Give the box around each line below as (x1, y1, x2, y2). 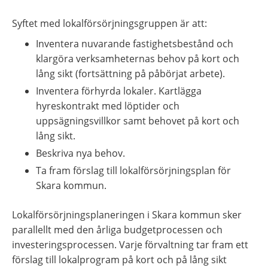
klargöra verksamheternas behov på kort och (36, 51, 239, 65)
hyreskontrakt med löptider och (36, 99, 179, 112)
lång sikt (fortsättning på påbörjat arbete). (36, 66, 225, 80)
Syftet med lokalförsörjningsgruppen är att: (12, 16, 207, 30)
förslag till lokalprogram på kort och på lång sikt (12, 252, 227, 266)
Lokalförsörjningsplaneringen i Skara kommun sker (12, 208, 242, 221)
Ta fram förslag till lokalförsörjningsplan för (36, 163, 231, 177)
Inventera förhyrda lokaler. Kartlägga (36, 84, 202, 98)
